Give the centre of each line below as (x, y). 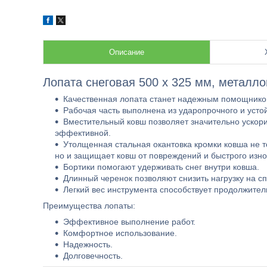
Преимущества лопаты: (89, 206)
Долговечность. (93, 256)
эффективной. (83, 133)
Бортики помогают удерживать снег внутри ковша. (161, 167)
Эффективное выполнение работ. (129, 222)
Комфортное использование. (120, 233)
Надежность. (88, 244)
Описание (127, 52)
